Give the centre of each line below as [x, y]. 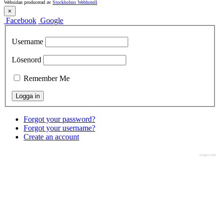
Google [52, 21]
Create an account [51, 137]
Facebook [21, 21]
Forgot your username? [59, 128]
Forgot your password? [59, 119]
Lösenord [27, 59]
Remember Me [47, 78]
